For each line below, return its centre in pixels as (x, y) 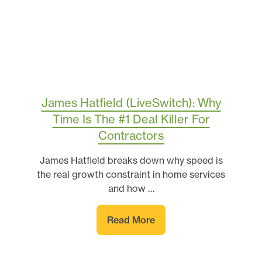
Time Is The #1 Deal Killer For (131, 119)
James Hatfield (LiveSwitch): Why (131, 102)
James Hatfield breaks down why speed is (131, 160)
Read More (131, 220)
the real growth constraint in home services (131, 174)
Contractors (131, 135)
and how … (131, 188)
